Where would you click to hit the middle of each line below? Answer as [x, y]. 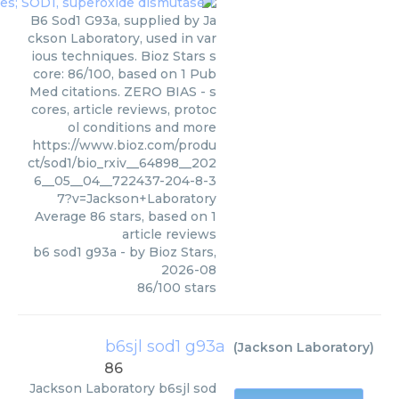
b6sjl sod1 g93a [165, 346]
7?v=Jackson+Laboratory [137, 199]
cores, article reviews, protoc [124, 110]
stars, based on [159, 217]
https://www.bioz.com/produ [124, 146]
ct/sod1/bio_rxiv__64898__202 [122, 163]
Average [62, 217]
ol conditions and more [142, 128]
